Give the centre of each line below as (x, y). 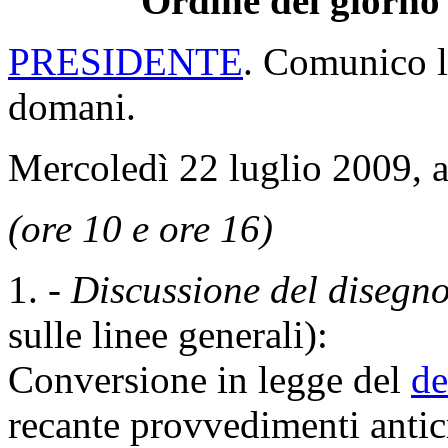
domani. (72, 106)
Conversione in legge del (209, 379)
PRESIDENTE (125, 61)
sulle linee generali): (168, 334)
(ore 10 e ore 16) (140, 228)
